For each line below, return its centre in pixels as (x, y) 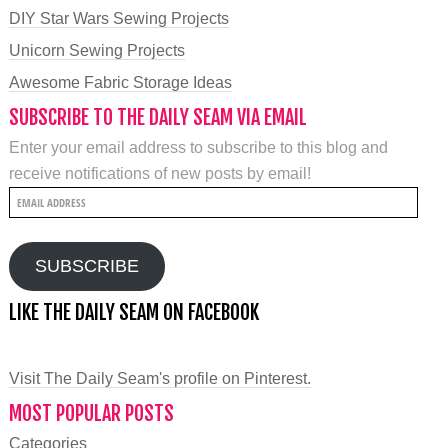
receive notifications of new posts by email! (159, 173)
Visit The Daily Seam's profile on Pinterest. (159, 378)
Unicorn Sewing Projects (96, 50)
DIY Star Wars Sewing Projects (118, 18)
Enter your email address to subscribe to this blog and (198, 147)
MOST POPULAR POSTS (91, 413)
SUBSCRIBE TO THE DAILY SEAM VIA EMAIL (157, 117)
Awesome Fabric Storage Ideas (120, 82)
